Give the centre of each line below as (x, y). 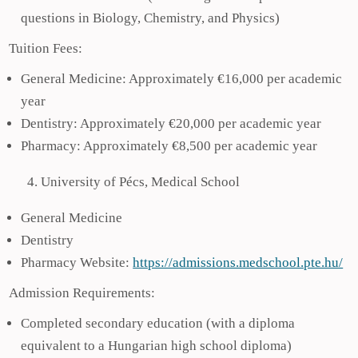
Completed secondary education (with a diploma (158, 323)
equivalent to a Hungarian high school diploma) (157, 346)
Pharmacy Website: (77, 263)
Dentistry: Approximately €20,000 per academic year (171, 123)
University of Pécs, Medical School (141, 182)
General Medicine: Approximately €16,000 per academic (182, 79)
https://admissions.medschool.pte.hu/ (238, 263)
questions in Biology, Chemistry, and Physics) (151, 18)
